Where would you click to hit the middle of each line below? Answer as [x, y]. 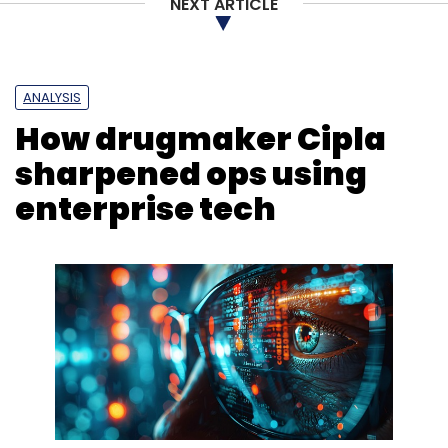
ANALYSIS [52, 97]
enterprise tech [145, 208]
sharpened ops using [191, 173]
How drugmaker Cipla [200, 138]
